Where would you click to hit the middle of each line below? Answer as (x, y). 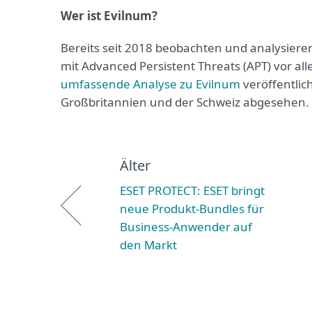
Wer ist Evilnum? (109, 16)
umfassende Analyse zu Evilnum (150, 84)
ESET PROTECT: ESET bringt (192, 190)
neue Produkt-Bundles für (192, 209)
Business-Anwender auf (186, 227)
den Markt (148, 245)
